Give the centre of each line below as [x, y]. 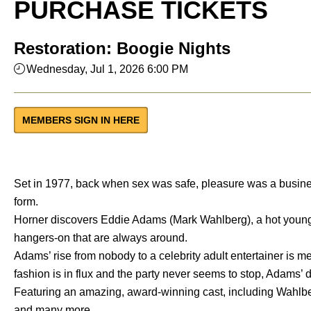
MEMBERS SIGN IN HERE [81, 120]
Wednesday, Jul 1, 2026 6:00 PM [107, 69]
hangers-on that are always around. [101, 238]
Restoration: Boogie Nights [122, 48]
